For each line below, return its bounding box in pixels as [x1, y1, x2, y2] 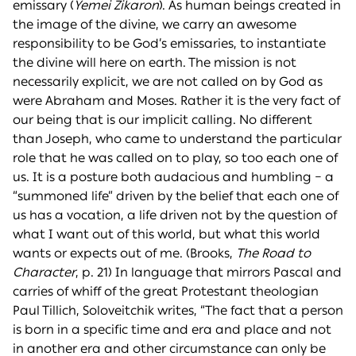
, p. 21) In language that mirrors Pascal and [75, 265, 342, 281]
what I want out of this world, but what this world [13, 226, 320, 242]
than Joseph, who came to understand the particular [13, 131, 342, 147]
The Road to [236, 246, 311, 261]
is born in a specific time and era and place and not [13, 322, 331, 338]
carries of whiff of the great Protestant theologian [13, 284, 319, 300]
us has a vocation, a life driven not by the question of [13, 207, 337, 223]
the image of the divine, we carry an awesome [13, 17, 296, 33]
